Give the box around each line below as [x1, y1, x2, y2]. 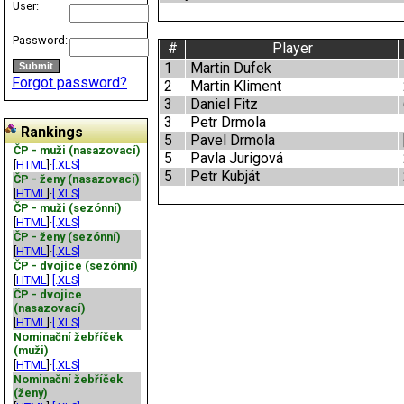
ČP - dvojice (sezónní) [14, 259, 138, 272]
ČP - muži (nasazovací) [14, 143, 141, 157]
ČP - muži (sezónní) [14, 201, 122, 215]
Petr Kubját [187, 168, 260, 186]
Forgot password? [12, 74, 127, 91]
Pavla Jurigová [187, 150, 283, 168]
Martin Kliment [187, 78, 281, 96]
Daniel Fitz [187, 96, 258, 114]
